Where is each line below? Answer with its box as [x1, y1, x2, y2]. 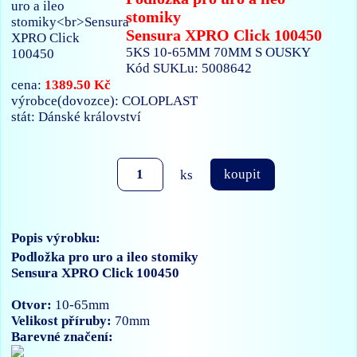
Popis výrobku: [11, 229, 101, 245]
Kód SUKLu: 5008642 [126, 60, 252, 76]
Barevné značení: [11, 328, 114, 344]
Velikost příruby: [11, 312, 112, 328]
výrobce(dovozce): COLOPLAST [11, 92, 198, 108]
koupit [224, 166, 261, 182]
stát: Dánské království [11, 108, 142, 124]
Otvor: [11, 296, 53, 312]
